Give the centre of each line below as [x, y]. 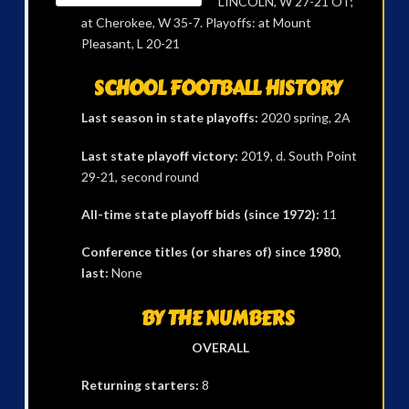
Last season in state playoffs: [169, 118]
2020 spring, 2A [304, 118]
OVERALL [220, 347]
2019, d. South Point [297, 155]
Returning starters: [140, 385]
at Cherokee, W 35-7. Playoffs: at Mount [196, 23]
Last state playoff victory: [159, 155]
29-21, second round [140, 176]
